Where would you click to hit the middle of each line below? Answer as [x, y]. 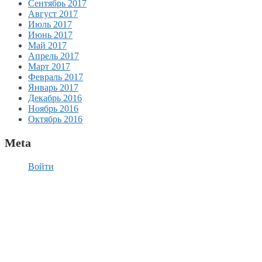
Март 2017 [49, 66]
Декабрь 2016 [55, 98]
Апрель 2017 [54, 56]
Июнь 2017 [50, 35]
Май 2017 [47, 45]
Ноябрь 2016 [53, 108]
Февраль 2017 [56, 77]
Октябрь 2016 [55, 119]
